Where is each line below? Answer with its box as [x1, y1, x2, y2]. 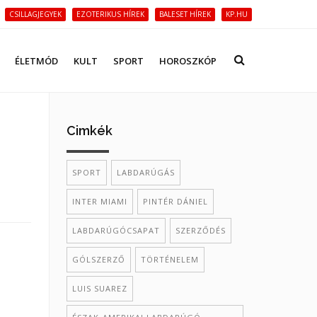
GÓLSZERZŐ [71, 254, 125, 265]
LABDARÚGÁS [116, 167, 175, 178]
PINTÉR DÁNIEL [142, 196, 208, 207]
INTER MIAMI [71, 196, 127, 207]
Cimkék [66, 123, 113, 138]
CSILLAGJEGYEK [9, 9, 62, 19]
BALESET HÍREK [159, 9, 211, 19]
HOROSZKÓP [159, 54, 217, 67]
